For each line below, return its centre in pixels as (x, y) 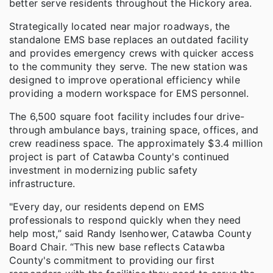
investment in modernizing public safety (104, 170)
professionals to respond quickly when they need (125, 220)
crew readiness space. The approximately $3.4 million (136, 144)
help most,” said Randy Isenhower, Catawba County (130, 234)
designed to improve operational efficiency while (125, 80)
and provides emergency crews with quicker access (131, 53)
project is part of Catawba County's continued (119, 157)
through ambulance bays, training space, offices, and (134, 130)
